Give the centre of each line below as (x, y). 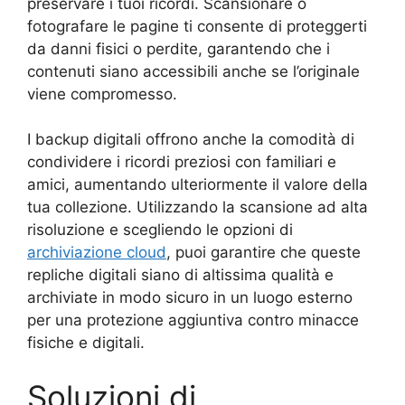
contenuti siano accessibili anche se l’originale (193, 71)
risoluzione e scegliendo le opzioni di (160, 230)
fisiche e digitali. (86, 343)
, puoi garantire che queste (264, 253)
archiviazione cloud (97, 253)
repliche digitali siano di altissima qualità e (180, 275)
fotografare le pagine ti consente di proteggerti (197, 26)
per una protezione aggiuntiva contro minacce (193, 320)
